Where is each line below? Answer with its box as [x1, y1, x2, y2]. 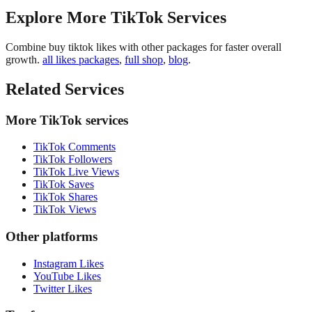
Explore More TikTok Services [6, 8, 226, 26]
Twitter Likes [33, 282, 92, 295]
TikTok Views [33, 203, 96, 216]
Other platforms [6, 229, 97, 244]
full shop [125, 53, 163, 65]
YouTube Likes [33, 270, 101, 282]
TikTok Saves [33, 178, 94, 191]
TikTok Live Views [33, 166, 119, 178]
